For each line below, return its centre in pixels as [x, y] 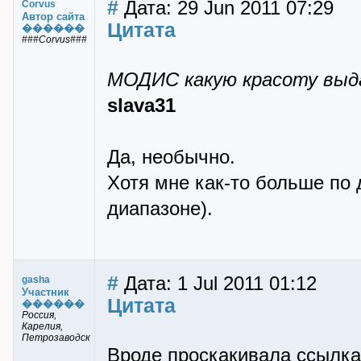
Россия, [39, 315]
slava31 [141, 106]
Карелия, [42, 326]
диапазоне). [160, 209]
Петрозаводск [56, 338]
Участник [46, 292]
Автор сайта [53, 17]
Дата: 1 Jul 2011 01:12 [218, 284]
